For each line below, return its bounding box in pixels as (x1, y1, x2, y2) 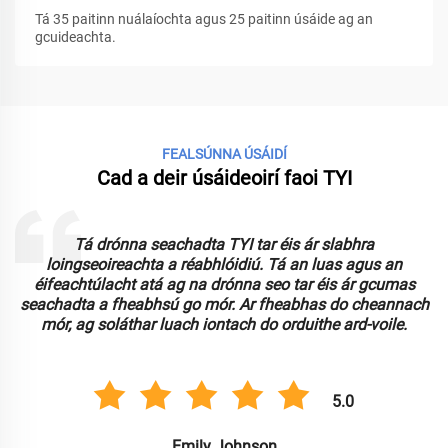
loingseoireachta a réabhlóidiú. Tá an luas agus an (46, 255, 402, 275)
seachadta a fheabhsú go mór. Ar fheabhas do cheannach (19, 295, 429, 315)
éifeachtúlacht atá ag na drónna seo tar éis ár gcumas (33, 275, 415, 295)
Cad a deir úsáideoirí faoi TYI (96, 166, 352, 191)
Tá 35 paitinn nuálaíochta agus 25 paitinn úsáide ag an (35, 11, 373, 28)
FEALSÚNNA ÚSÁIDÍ (161, 146, 287, 163)
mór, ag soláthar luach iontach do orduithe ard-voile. (41, 315, 407, 335)
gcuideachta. (35, 29, 116, 46)
